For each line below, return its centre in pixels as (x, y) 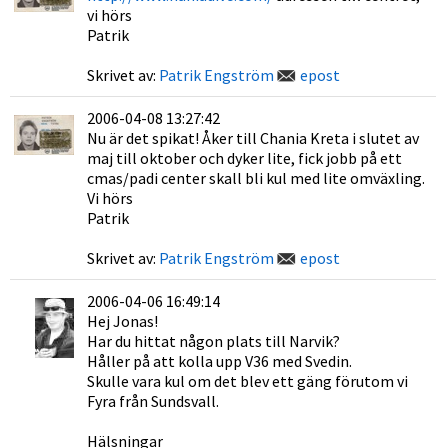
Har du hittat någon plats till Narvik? (213, 341)
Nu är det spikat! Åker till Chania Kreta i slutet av (253, 138)
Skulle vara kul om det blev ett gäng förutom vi (247, 381)
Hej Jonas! (122, 321)
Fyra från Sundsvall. (153, 401)
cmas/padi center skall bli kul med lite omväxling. (256, 178)
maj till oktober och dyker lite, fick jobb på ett (244, 158)
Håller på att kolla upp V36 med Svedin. (219, 361)
